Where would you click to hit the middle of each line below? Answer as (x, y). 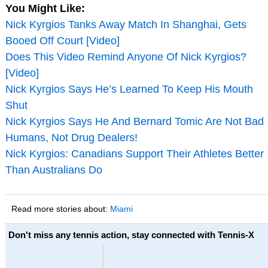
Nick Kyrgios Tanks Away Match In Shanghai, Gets (126, 25)
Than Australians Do (54, 170)
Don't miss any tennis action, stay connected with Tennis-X (131, 235)
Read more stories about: (60, 209)
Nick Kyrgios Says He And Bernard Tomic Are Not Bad (134, 122)
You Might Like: (45, 9)
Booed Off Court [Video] (62, 41)
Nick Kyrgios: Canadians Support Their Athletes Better (134, 154)
